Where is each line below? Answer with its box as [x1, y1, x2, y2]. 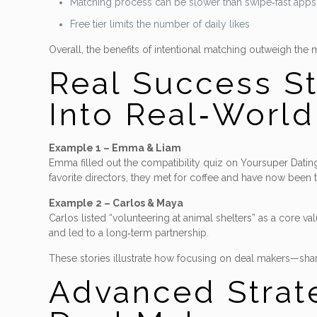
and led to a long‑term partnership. [49, 227, 209, 238]
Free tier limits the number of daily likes [70, 18, 250, 30]
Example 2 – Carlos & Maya [49, 197, 184, 209]
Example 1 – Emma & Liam [49, 142, 182, 154]
